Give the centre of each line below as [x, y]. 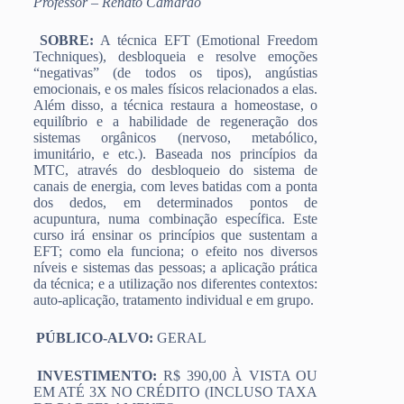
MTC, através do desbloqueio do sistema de [175, 170]
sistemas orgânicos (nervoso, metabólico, [175, 137]
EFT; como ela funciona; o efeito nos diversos [175, 251]
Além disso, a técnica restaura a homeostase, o [175, 105]
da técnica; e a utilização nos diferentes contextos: [175, 283]
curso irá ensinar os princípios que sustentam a [175, 234]
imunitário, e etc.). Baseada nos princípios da [175, 153]
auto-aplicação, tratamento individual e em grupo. [173, 299]
